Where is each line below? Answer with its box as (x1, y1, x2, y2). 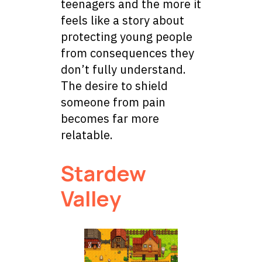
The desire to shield (61, 77, 168, 94)
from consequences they (61, 44, 194, 61)
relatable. (61, 126, 113, 143)
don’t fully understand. (61, 61, 186, 77)
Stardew (61, 158, 146, 188)
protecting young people (61, 28, 192, 44)
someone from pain (61, 94, 166, 110)
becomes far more (61, 110, 159, 126)
